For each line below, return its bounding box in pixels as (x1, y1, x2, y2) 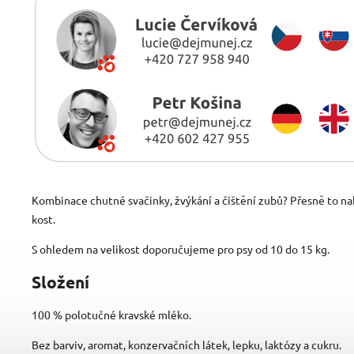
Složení (32, 270, 89, 292)
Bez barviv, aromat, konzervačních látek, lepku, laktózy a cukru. (32, 337, 341, 352)
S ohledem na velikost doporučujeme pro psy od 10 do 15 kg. (32, 242, 330, 257)
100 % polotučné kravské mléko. (32, 307, 194, 322)
